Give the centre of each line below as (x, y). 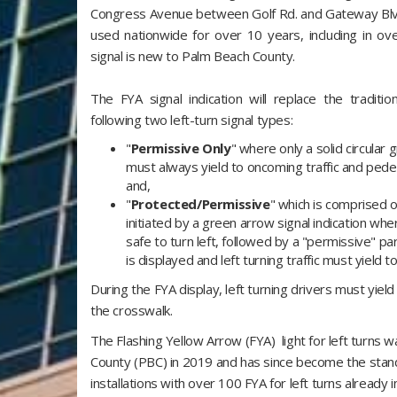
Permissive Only (181, 148)
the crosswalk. (132, 310)
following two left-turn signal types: (192, 120)
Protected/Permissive (200, 204)
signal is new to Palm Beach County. (195, 56)
